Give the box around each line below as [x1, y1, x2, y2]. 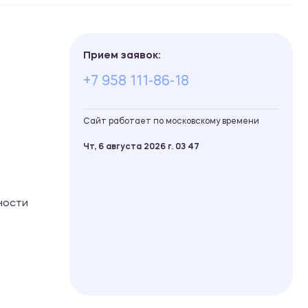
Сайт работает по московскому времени [83, 117, 259, 126]
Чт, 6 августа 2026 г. [83, 142, 175, 151]
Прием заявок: [83, 50, 160, 61]
